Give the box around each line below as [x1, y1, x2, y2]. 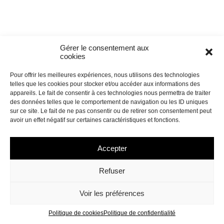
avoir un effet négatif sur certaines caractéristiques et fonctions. [10, 116, 180, 123]
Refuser [99, 166, 125, 175]
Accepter [97, 143, 127, 152]
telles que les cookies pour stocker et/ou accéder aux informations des [10, 80, 200, 87]
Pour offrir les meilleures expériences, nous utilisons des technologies [10, 71, 199, 78]
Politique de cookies [48, 209, 103, 216]
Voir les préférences [79, 188, 144, 197]
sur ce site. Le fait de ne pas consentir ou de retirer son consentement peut [10, 107, 211, 114]
